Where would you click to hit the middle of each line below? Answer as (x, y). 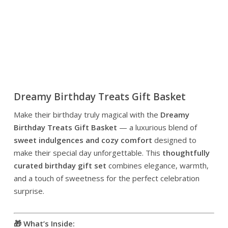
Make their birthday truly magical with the (87, 114)
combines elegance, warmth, (157, 165)
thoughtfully (186, 152)
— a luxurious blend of (157, 127)
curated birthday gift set (60, 165)
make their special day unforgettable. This (88, 152)
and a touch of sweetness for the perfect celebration (106, 178)
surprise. (29, 191)
